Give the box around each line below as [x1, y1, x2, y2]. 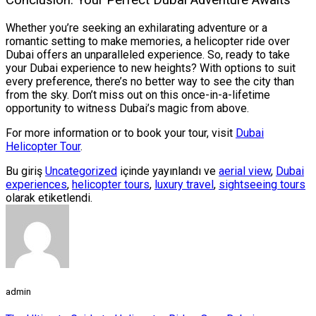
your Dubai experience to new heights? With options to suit [6, 61, 296, 75]
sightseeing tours [219, 177, 305, 191]
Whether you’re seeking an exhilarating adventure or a [6, 20, 267, 35]
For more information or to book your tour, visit [6, 126, 236, 140]
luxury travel [154, 177, 214, 191]
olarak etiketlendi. [6, 190, 92, 205]
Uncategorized [45, 164, 117, 178]
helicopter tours [72, 177, 150, 191]
